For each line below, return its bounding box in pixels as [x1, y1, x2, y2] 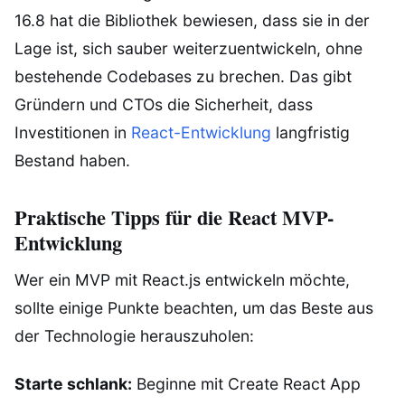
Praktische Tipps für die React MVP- [14, 202, 334, 232]
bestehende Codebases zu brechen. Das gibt [14, 67, 352, 87]
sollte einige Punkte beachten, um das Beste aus [14, 297, 373, 317]
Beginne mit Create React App [132, 373, 361, 393]
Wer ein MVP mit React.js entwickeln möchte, [14, 269, 350, 289]
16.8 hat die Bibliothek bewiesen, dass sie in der [14, 11, 370, 31]
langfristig [271, 123, 350, 143]
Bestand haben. [14, 151, 130, 171]
